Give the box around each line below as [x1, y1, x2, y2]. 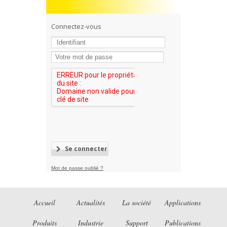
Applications [165, 198, 201, 207]
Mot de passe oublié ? [51, 165, 103, 171]
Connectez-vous [51, 22, 101, 31]
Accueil [33, 198, 55, 207]
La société [122, 198, 151, 207]
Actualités [76, 198, 105, 207]
